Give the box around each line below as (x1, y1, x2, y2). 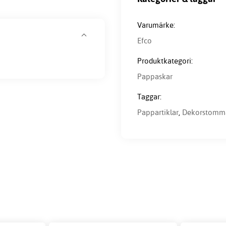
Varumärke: (137, 20, 175, 30)
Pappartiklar (137, 107, 179, 118)
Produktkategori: (137, 56, 193, 66)
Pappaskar (137, 72, 173, 82)
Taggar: (137, 92, 161, 102)
